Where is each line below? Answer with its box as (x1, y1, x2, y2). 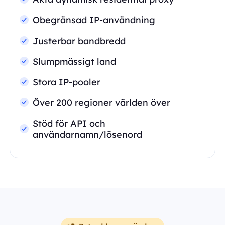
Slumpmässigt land (33, 55, 117, 67)
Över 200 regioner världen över (33, 96, 171, 108)
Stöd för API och (33, 117, 106, 129)
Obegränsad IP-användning (33, 14, 156, 26)
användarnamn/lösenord (33, 128, 143, 140)
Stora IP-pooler (33, 76, 101, 87)
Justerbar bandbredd (33, 35, 126, 46)
